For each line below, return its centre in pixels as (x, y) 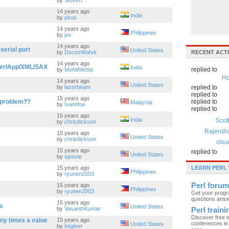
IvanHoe (75, 104)
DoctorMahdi (80, 52)
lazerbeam (77, 87)
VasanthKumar (83, 209)
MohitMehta (79, 70)
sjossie (73, 156)
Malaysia (141, 102)
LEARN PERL (209, 168)
